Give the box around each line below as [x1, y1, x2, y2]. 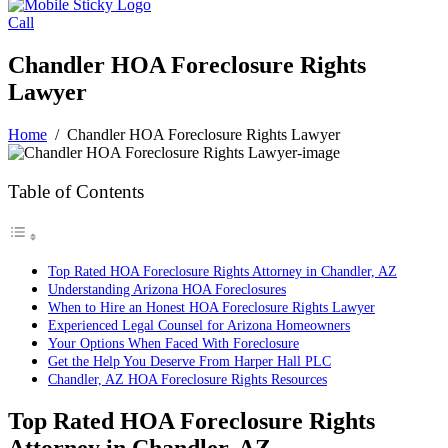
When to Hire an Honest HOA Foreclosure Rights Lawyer [48, 299, 375, 316]
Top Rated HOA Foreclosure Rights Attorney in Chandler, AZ [48, 263, 397, 280]
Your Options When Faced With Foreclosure [48, 335, 299, 352]
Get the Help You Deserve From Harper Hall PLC [48, 353, 331, 370]
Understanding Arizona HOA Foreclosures [48, 281, 286, 298]
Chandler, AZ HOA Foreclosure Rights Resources [48, 371, 327, 388]
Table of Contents [8, 181, 144, 202]
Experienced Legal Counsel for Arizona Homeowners [48, 317, 350, 334]
